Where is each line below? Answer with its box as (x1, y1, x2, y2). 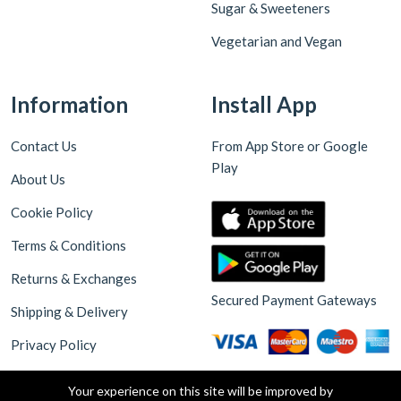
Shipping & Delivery (11, 303, 128, 320)
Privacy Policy (11, 336, 97, 353)
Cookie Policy (11, 203, 93, 220)
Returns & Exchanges (11, 269, 137, 286)
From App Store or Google (211, 137, 368, 154)
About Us (11, 170, 65, 187)
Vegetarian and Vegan (211, 32, 342, 49)
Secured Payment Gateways (211, 291, 377, 308)
